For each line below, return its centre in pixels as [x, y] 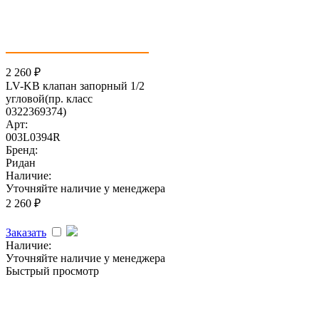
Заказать [26, 232]
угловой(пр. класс [49, 98]
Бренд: [22, 150]
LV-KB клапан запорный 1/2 [75, 85]
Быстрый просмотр [52, 271]
